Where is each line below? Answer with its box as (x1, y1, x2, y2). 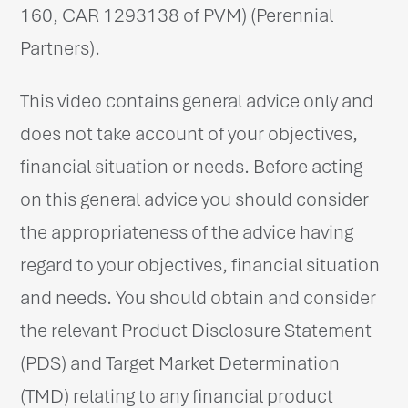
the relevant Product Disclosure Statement (20, 318, 372, 342)
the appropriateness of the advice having (20, 219, 354, 244)
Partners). (20, 36, 101, 60)
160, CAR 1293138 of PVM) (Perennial (20, 3, 334, 27)
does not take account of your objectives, (20, 121, 359, 146)
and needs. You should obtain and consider (20, 285, 377, 310)
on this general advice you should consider (20, 187, 370, 211)
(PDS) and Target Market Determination (20, 351, 341, 375)
